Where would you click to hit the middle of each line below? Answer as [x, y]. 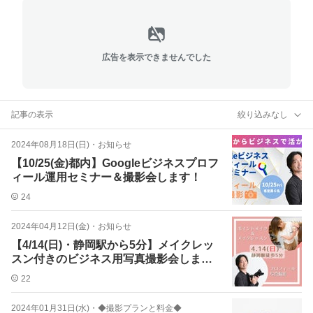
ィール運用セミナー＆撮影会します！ [106, 177]
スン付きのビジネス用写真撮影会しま [106, 259]
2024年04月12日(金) [50, 226]
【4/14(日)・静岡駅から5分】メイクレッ [112, 245]
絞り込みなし [263, 114]
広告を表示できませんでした [156, 57]
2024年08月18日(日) [50, 145]
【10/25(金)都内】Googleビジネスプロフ [115, 163]
